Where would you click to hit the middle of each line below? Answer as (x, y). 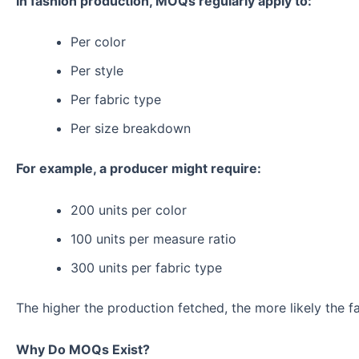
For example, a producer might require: (139, 169)
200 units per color (129, 210)
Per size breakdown (131, 129)
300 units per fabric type (146, 267)
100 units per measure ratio (153, 238)
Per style (97, 71)
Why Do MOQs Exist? (83, 349)
